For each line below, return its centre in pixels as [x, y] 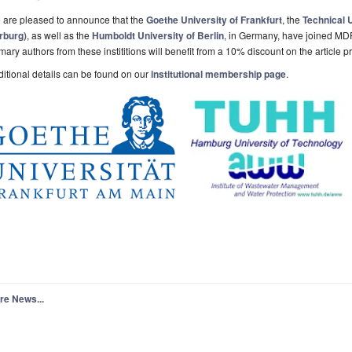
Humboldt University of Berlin [158, 35]
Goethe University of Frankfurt [214, 19]
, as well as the [59, 35]
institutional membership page [218, 73]
